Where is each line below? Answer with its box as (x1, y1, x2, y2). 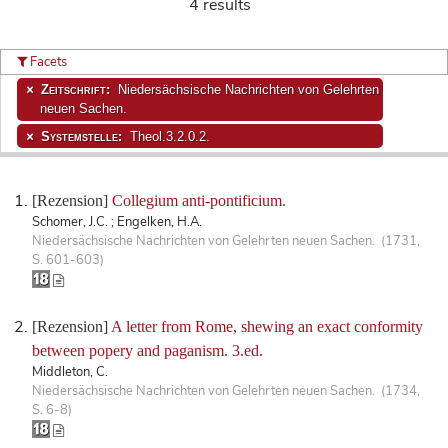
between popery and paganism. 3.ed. (32, 341, 263, 359)
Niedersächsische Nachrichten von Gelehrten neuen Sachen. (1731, (32, 231, 420, 250)
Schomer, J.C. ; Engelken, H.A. (32, 212, 202, 231)
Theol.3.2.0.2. (125, 129, 210, 143)
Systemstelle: (40, 129, 126, 143)
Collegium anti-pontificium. (112, 191, 286, 209)
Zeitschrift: (40, 83, 114, 97)
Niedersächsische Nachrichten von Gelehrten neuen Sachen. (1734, (32, 381, 420, 400)
